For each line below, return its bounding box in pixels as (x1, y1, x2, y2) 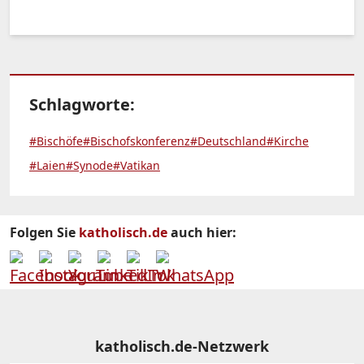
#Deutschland (190, 132, 266, 149)
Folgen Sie (10, 223, 79, 241)
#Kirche (266, 132, 309, 149)
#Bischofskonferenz (83, 132, 190, 149)
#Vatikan (113, 157, 160, 173)
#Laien (29, 157, 66, 173)
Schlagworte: (29, 93, 135, 115)
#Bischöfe (29, 132, 83, 149)
